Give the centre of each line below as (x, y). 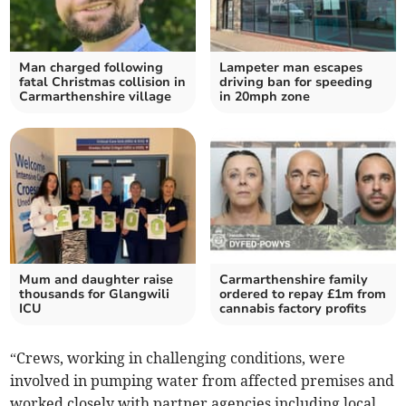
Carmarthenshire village (96, 97)
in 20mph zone (265, 97)
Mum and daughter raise (97, 280)
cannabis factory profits (293, 309)
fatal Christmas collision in (103, 82)
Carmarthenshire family (294, 280)
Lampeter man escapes (291, 68)
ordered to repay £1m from (303, 295)
